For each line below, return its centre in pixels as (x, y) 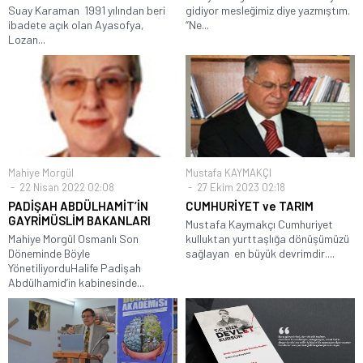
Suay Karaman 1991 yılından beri (87, 11)
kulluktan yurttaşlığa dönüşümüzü (267, 238)
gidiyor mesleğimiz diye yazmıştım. (268, 11)
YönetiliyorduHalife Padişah (75, 267)
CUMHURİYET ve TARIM (250, 205)
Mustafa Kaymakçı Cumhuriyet (259, 224)
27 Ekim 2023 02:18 (240, 187)
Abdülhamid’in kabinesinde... (76, 282)
